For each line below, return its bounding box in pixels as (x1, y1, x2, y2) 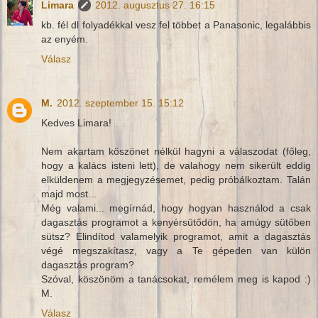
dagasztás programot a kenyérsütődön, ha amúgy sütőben (41, 216, 311, 228)
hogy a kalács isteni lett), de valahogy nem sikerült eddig (41, 159, 311, 171)
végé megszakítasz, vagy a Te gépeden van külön (41, 244, 311, 256)
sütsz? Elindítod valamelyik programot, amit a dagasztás (41, 230, 311, 242)
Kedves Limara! (41, 116, 111, 128)
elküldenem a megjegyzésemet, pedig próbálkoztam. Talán (41, 173, 311, 185)
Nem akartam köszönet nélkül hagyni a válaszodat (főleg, (41, 145, 311, 157)
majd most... (41, 187, 97, 199)
